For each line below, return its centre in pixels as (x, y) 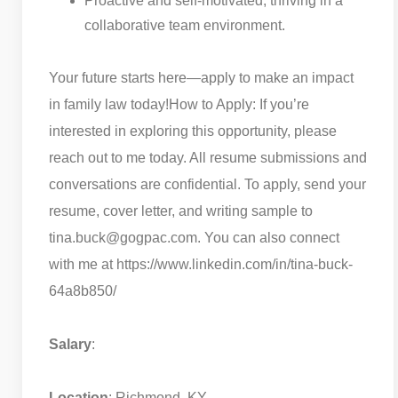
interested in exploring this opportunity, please (193, 131)
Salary (70, 344)
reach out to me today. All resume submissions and (208, 157)
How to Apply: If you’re (239, 104)
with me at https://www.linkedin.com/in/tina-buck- (201, 264)
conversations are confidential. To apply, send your (207, 184)
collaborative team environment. (185, 25)
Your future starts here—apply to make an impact (201, 77)
